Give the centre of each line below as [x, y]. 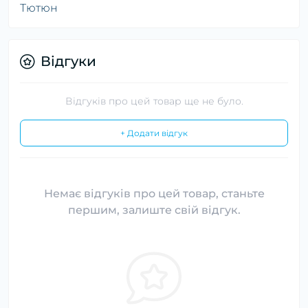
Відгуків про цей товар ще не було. [154, 101]
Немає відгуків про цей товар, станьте [154, 194]
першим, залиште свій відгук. [154, 210]
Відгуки [68, 62]
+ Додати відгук [154, 133]
